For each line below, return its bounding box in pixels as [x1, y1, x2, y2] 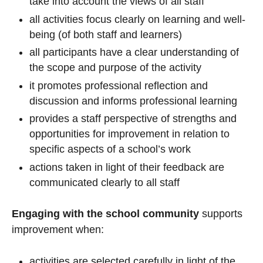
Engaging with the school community [12, 207, 199, 220]
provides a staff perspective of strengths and [29, 113, 237, 125]
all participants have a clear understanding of [29, 46, 239, 59]
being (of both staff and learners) [29, 28, 182, 41]
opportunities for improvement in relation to [29, 128, 230, 140]
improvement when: [12, 223, 104, 235]
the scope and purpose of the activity [29, 62, 201, 74]
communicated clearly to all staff [29, 176, 180, 188]
